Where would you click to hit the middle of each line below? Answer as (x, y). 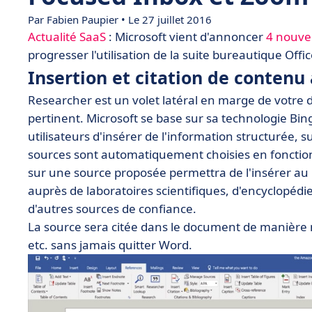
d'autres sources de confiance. (112, 209)
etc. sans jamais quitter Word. (110, 245)
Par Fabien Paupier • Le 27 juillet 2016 (120, 19)
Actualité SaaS (67, 37)
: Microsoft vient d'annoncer (186, 37)
